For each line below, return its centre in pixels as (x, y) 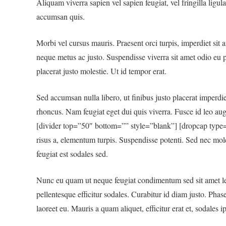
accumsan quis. (61, 16)
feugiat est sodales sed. (72, 154)
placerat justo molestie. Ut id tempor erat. (101, 71)
